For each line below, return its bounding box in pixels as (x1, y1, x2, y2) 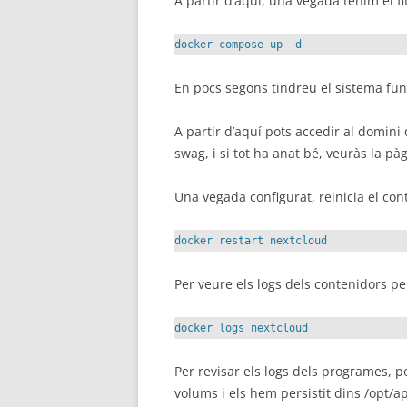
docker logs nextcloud (174, 322, 308, 334)
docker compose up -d (174, 38, 302, 51)
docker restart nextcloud (174, 234, 327, 247)
